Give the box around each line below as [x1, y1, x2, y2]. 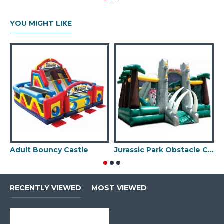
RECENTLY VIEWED [10, 183, 81, 192]
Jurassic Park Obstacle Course [208, 145, 214, 154]
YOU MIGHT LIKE [10, 19, 72, 28]
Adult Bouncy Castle [10, 145, 88, 154]
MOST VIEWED [91, 183, 147, 192]
